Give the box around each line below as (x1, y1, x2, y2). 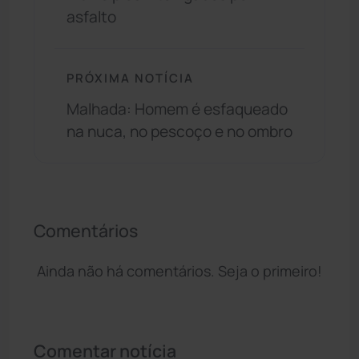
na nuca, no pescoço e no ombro (67, 120, 292, 142)
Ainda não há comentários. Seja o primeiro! (37, 260, 322, 280)
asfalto (67, 6, 116, 28)
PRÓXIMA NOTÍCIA (67, 70, 194, 87)
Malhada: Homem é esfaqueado (67, 98, 288, 119)
